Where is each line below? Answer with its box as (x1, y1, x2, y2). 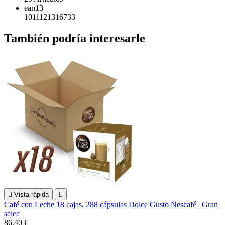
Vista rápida (14, 190, 49, 198)
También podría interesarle (4, 32, 145, 45)
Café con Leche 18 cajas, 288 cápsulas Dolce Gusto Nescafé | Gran (4, 200, 218, 209)
